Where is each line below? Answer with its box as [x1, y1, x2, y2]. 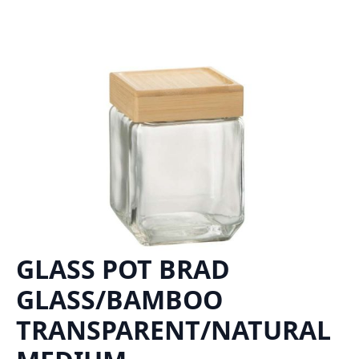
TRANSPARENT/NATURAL [16, 312, 331, 347]
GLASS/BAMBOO [16, 281, 223, 317]
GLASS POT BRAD [16, 251, 230, 286]
